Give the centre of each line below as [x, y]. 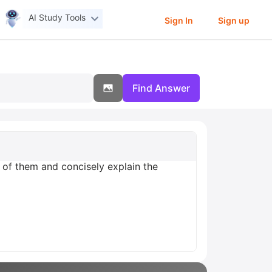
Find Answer [161, 88]
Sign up [233, 20]
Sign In [178, 20]
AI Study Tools [57, 18]
